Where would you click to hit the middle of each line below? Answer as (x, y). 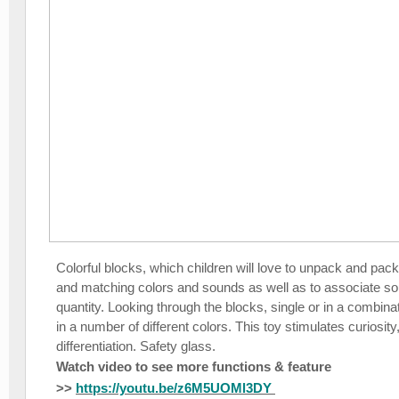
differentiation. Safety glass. (136, 346)
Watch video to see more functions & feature (194, 367)
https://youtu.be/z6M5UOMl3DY (175, 388)
